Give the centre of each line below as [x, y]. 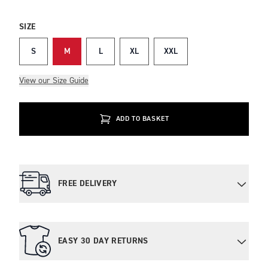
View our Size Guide [54, 80]
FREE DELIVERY [88, 183]
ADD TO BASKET [142, 119]
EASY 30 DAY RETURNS [103, 241]
